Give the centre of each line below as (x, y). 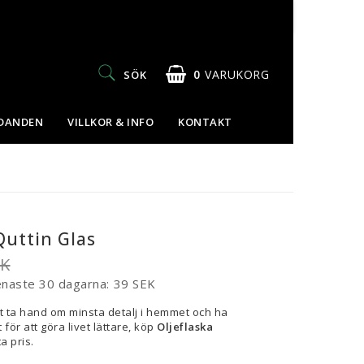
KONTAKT (205, 121)
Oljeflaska (185, 326)
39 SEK (134, 283)
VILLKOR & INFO (110, 121)
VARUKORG (237, 74)
